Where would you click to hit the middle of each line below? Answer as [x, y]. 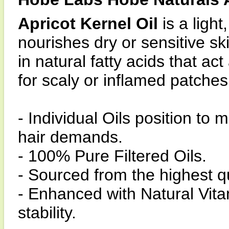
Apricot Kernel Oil [88, 24]
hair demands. [70, 137]
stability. [47, 213]
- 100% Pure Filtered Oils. [112, 156]
